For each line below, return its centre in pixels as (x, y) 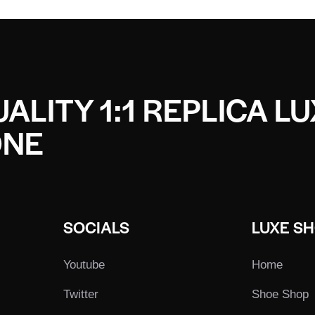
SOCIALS (96, 227)
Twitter (81, 294)
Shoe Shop (281, 294)
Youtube (84, 264)
